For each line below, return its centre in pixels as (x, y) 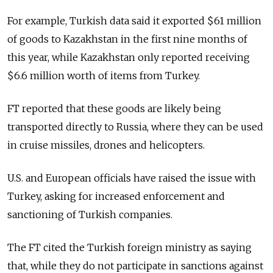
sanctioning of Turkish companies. (91, 214)
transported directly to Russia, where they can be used (135, 126)
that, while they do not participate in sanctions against (135, 265)
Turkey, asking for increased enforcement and (116, 196)
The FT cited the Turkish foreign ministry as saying (129, 247)
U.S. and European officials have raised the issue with (132, 178)
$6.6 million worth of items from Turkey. (104, 75)
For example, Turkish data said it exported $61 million (134, 20)
